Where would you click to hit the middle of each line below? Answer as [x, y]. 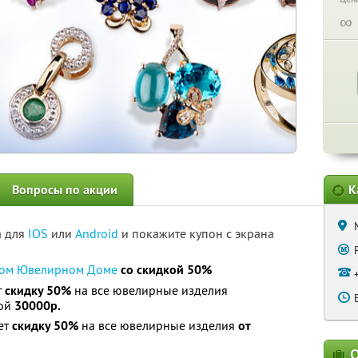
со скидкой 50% [166, 270]
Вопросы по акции [65, 190]
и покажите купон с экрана [198, 233]
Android [98, 233]
